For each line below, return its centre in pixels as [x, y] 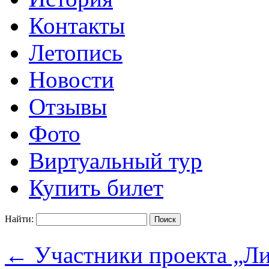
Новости [71, 79]
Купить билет [96, 187]
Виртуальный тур [116, 160]
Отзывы [68, 106]
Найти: [19, 219]
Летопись [76, 52]
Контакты [77, 25]
